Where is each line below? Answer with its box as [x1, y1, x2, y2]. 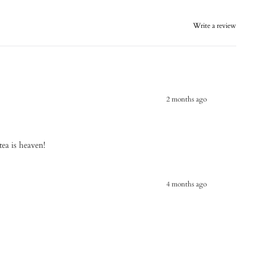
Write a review [193, 20, 236, 30]
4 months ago [166, 179, 207, 189]
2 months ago [166, 94, 207, 104]
